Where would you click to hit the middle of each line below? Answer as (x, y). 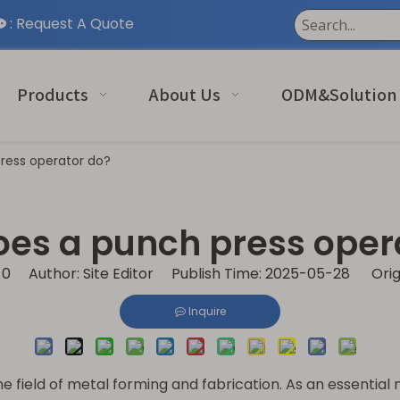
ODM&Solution (339, 95)
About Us (184, 95)
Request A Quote (75, 24)
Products (52, 95)
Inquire (207, 311)
